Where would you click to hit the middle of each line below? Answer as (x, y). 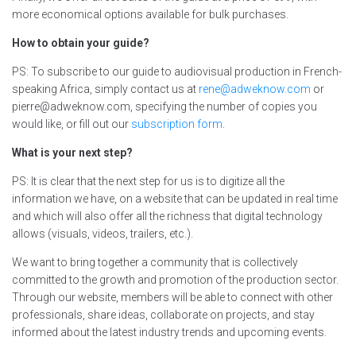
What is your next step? (72, 153)
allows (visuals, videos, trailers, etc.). (103, 234)
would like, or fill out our (72, 124)
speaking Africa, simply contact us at (105, 89)
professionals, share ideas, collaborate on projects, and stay (163, 315)
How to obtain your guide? (81, 43)
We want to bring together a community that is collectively (155, 263)
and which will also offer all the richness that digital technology (167, 217)
